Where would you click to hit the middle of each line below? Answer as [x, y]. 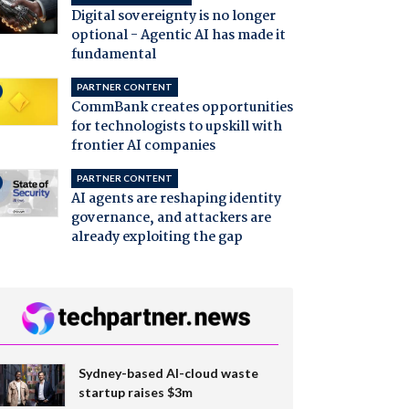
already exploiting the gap [157, 238]
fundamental [113, 55]
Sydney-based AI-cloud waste [168, 373]
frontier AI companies [143, 147]
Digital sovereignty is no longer [173, 17]
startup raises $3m [135, 393]
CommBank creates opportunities [182, 108]
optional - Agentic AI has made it [178, 36]
